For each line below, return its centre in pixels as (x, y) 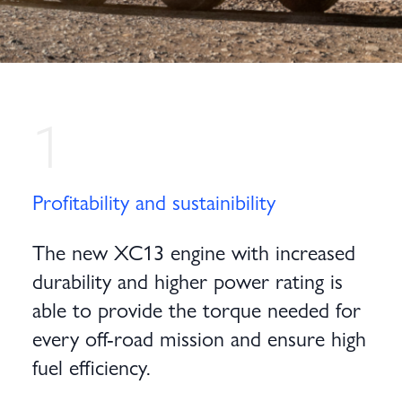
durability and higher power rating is (188, 280)
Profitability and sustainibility (154, 201)
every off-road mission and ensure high (199, 337)
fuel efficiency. (92, 366)
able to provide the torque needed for (197, 309)
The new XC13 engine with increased (194, 251)
